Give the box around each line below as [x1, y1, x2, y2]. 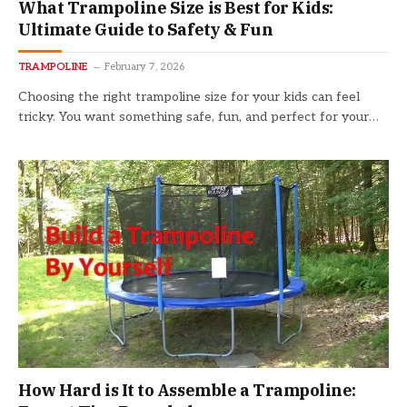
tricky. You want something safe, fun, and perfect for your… [18, 108, 379, 124]
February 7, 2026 [104, 60, 185, 73]
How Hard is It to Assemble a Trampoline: [18, 380, 356, 402]
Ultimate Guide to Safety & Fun [18, 18, 273, 40]
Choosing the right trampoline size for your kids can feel [18, 88, 360, 104]
